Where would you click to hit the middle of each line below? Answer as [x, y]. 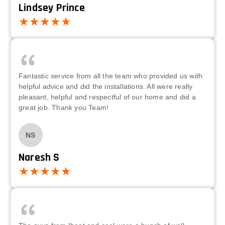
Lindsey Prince [52, 8]
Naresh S [39, 158]
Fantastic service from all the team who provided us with [111, 76]
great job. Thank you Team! [64, 108]
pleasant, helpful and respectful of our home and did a [107, 97]
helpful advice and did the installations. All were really [106, 87]
